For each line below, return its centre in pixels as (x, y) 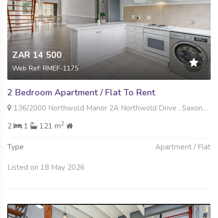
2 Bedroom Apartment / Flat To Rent (81, 92)
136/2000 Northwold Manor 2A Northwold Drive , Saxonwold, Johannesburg (107, 108)
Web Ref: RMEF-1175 (45, 68)
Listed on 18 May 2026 (46, 167)
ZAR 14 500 (37, 55)
